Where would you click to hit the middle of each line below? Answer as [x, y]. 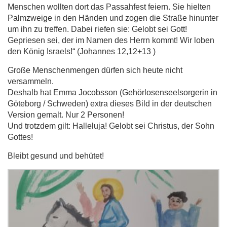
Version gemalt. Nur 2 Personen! [66, 115]
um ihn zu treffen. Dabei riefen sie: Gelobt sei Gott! [97, 29]
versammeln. [31, 81]
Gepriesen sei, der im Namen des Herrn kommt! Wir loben [111, 40]
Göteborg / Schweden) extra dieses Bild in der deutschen [110, 104]
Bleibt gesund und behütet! [56, 156]
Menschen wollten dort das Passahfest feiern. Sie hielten [109, 7]
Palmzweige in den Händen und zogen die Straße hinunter [113, 18]
